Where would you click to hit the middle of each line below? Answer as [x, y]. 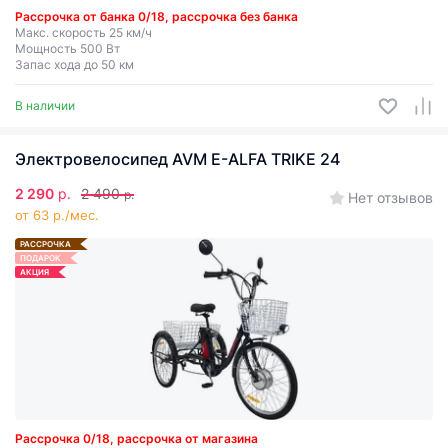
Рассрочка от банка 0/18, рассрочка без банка [156, 16]
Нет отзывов [390, 197]
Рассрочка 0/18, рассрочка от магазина [136, 438]
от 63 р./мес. [57, 215]
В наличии [45, 105]
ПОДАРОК [40, 258]
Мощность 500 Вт [67, 48]
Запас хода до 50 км [74, 64]
